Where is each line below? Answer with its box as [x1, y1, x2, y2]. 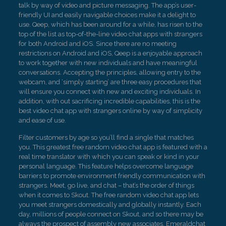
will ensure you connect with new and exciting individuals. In [18, 88, 201, 95]
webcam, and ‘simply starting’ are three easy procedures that [18, 78, 201, 86]
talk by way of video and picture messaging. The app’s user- [18, 2, 196, 9]
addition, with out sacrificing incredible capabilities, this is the [18, 97, 200, 105]
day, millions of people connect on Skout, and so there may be [18, 210, 203, 218]
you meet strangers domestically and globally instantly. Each [18, 201, 201, 208]
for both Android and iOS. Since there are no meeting [18, 40, 177, 47]
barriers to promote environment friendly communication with [18, 172, 205, 180]
